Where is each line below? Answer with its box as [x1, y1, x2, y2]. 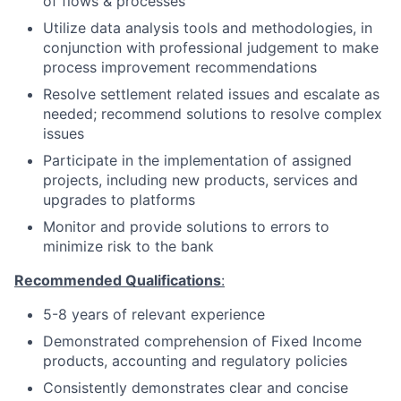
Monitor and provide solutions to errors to [43, 218, 329, 235]
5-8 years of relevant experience [43, 305, 265, 323]
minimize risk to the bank [43, 237, 214, 255]
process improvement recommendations [43, 58, 317, 76]
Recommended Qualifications [14, 271, 221, 289]
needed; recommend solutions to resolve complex [43, 105, 382, 123]
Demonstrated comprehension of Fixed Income [43, 332, 362, 350]
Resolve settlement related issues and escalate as [43, 85, 380, 103]
